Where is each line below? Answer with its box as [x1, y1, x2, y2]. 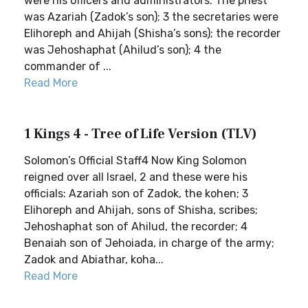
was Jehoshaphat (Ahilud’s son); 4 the [24, 43, 221, 56]
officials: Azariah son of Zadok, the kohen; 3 [24, 187, 248, 200]
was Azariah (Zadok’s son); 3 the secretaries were [24, 10, 278, 23]
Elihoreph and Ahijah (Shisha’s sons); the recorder [24, 27, 280, 40]
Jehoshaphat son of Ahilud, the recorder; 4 [24, 220, 247, 233]
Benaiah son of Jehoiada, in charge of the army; [24, 236, 274, 250]
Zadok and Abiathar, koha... [24, 253, 164, 266]
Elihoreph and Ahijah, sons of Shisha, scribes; [24, 203, 258, 217]
